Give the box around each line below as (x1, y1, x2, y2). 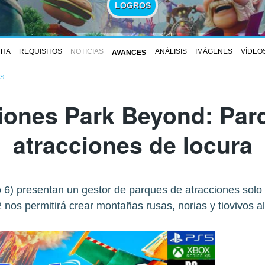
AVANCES (112, 48, 147, 57)
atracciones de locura (12, 128, 253, 161)
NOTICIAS (70, 47, 104, 56)
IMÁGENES (195, 47, 232, 56)
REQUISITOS (18, 47, 62, 56)
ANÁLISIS (154, 47, 187, 56)
